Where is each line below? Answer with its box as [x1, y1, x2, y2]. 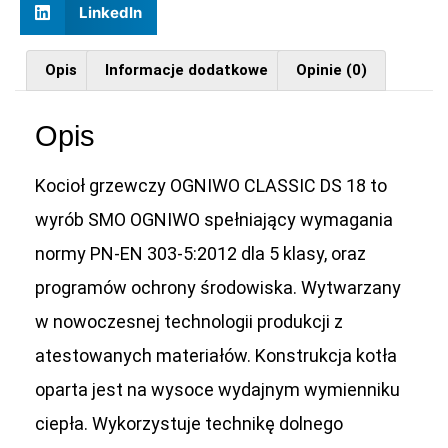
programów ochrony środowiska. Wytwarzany [35, 277, 401, 299]
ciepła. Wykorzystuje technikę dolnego [35, 413, 343, 435]
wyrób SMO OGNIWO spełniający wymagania [35, 209, 393, 231]
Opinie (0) [296, 61, 367, 80]
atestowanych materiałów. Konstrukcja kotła [35, 345, 397, 367]
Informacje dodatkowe [105, 61, 268, 80]
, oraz [324, 243, 366, 265]
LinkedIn [78, 2, 142, 22]
